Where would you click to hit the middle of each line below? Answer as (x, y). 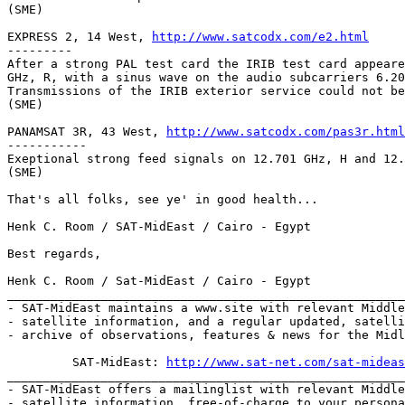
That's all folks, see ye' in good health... (163, 199)
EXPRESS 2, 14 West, (80, 36)
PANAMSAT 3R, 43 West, (87, 131)
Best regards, (54, 253)
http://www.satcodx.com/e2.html (260, 36)
